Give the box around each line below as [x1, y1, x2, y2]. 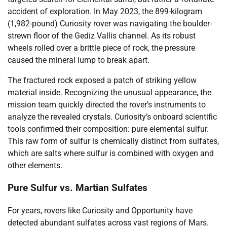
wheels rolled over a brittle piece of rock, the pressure [8, 43, 195, 53]
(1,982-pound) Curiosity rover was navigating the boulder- [8, 18, 212, 28]
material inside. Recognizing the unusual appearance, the [8, 87, 211, 97]
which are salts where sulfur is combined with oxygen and [8, 148, 214, 158]
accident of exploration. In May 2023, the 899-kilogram [8, 6, 202, 16]
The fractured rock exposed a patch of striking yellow [8, 75, 197, 85]
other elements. [8, 160, 62, 170]
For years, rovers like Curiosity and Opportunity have [8, 206, 193, 216]
